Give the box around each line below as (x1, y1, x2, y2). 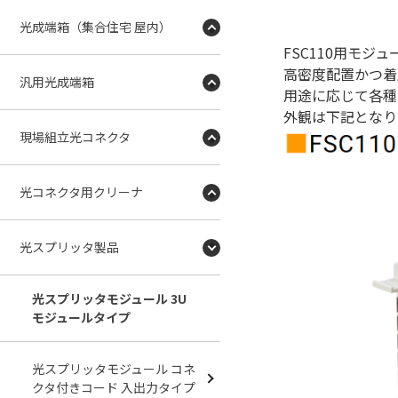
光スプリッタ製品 (20, 238, 119, 256)
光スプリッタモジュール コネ (32, 360, 195, 378)
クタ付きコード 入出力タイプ (32, 378, 195, 396)
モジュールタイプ (32, 308, 131, 326)
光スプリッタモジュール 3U (32, 290, 187, 307)
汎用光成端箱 (20, 73, 94, 91)
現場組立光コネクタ (20, 128, 131, 146)
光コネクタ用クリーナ (20, 183, 143, 201)
